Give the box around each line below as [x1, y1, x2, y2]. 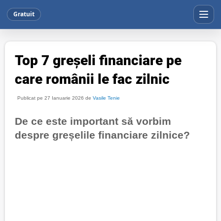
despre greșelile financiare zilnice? [15, 129, 190, 141]
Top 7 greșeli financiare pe [15, 52, 182, 69]
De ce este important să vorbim [15, 115, 171, 127]
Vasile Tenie [93, 95, 120, 101]
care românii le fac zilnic [15, 71, 170, 87]
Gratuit [13, 10, 35, 18]
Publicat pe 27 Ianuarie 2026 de [17, 95, 93, 101]
